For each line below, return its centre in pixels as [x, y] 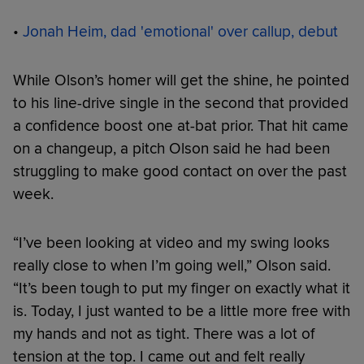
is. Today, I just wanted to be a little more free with [182, 311]
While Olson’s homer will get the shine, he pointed [181, 80]
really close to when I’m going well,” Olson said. [172, 265]
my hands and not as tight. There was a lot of [164, 334]
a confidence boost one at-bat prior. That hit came [181, 126]
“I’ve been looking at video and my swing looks [171, 243]
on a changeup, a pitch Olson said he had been [171, 148]
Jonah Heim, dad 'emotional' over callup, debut [180, 31]
